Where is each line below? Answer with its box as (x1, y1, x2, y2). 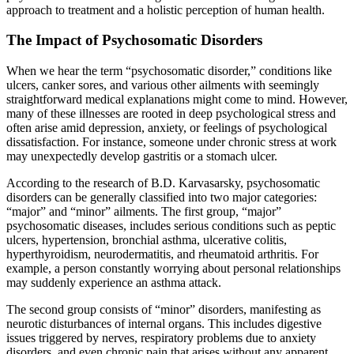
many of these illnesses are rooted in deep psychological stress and (6, 107, 336, 121)
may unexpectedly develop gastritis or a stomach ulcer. (6, 149, 277, 164)
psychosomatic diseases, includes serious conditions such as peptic (6, 219, 336, 233)
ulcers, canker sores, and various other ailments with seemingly (6, 78, 319, 92)
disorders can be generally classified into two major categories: (6, 190, 317, 205)
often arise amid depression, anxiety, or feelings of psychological (6, 121, 327, 135)
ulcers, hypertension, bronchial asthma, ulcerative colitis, (6, 233, 287, 247)
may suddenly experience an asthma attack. (6, 276, 221, 290)
